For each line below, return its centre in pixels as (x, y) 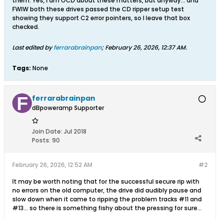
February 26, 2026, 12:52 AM (52, 165)
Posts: (41, 140)
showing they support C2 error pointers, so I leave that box (101, 18)
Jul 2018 (75, 131)
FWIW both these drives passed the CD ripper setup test (98, 9)
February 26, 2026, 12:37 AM (145, 47)
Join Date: (47, 131)
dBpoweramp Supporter (68, 108)
